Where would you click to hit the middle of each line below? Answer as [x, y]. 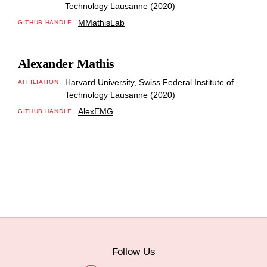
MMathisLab [101, 22]
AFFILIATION [38, 82]
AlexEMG [96, 111]
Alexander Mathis [66, 63]
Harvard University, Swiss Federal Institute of [149, 82]
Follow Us [133, 252]
